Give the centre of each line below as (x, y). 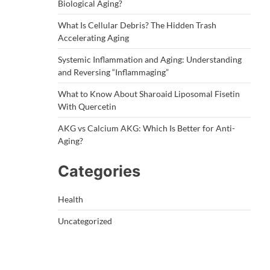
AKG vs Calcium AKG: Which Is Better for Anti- (146, 128)
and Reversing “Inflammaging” (113, 72)
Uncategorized (85, 221)
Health (71, 199)
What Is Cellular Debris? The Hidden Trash (137, 25)
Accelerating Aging (93, 38)
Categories (99, 171)
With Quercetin (87, 106)
